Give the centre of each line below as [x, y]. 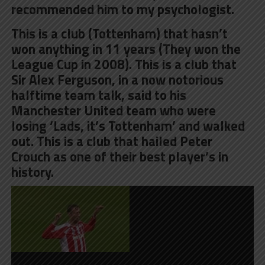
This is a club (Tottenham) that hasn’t [119, 33]
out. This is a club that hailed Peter [112, 141]
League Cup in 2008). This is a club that [124, 64]
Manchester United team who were [113, 110]
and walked [210, 126]
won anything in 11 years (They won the [126, 49]
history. [32, 172]
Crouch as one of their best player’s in [119, 156]
